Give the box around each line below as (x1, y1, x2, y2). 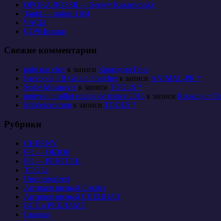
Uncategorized (24, 174, 69, 183)
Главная (24, 210, 50, 219)
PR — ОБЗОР (24, 147, 70, 156)
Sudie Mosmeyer (24, 83, 76, 92)
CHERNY (24, 139, 57, 147)
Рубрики (4, 118, 41, 129)
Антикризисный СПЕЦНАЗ (24, 192, 119, 201)
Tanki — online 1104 (24, 9, 90, 18)
